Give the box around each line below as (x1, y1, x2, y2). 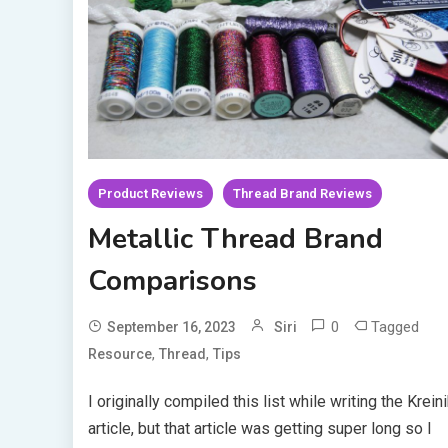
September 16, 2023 (106, 319, 236, 336)
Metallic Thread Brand (87, 220, 383, 259)
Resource (87, 346, 152, 363)
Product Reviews (97, 186, 203, 202)
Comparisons (87, 262, 257, 301)
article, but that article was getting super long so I (87, 419, 432, 439)
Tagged (370, 318, 419, 337)
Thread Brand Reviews (232, 186, 372, 202)
